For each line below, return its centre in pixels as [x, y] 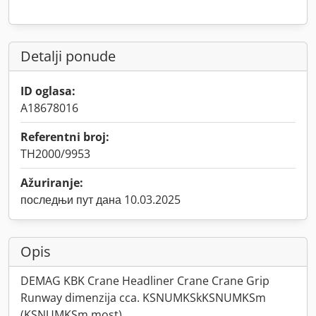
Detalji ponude [68, 56]
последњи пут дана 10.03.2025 [101, 200]
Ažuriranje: [52, 183]
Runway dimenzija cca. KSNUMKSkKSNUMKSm [143, 298]
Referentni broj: [65, 137]
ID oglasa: [48, 91]
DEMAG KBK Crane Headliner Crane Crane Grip [145, 281]
